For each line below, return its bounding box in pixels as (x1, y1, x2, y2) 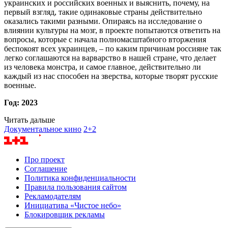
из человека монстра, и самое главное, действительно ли (4, 62, 201, 71)
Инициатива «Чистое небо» (24, 201, 121, 210)
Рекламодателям (24, 191, 81, 201)
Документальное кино (4, 124, 81, 133)
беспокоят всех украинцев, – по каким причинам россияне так (4, 44, 221, 53)
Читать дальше (4, 115, 55, 124)
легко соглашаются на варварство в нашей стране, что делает (4, 53, 216, 62)
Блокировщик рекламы (24, 210, 105, 219)
